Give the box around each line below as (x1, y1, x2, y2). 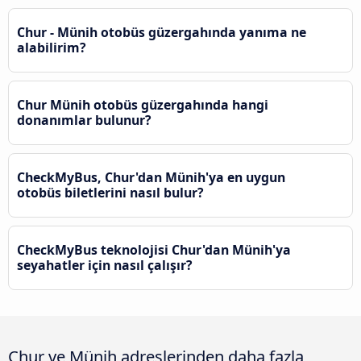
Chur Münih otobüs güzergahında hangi (17, 96, 268, 114)
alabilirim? (17, 39, 86, 57)
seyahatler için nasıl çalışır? (17, 256, 193, 275)
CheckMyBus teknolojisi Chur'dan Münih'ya (17, 241, 291, 259)
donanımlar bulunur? (17, 111, 151, 130)
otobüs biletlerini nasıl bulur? (17, 184, 204, 202)
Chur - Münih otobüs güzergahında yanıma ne (17, 23, 306, 42)
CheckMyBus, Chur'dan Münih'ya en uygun (17, 168, 285, 187)
